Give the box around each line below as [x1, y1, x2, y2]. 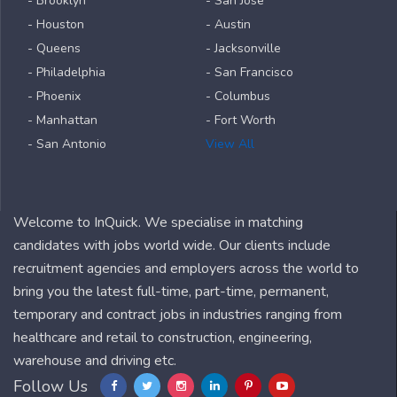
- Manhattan [27, 112, 97, 128]
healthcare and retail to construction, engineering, [13, 328, 312, 347]
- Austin [206, 16, 251, 33]
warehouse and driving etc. [13, 351, 176, 370]
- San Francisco [206, 64, 293, 81]
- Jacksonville [206, 40, 281, 57]
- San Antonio [27, 136, 106, 152]
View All [206, 136, 254, 152]
